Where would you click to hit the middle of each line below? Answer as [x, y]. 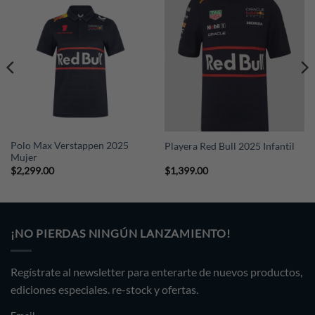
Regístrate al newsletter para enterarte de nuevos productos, [156, 271]
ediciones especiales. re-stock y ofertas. [104, 289]
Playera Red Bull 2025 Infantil [229, 146]
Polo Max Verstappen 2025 [69, 146]
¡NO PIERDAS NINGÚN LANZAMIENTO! [121, 233]
